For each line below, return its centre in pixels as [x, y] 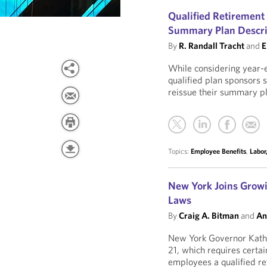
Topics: [180, 151]
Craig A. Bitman [209, 215]
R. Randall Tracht [212, 46]
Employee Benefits [219, 151]
